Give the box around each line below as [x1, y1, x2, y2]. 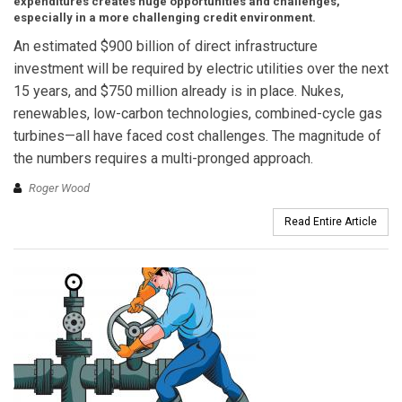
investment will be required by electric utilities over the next [13, 59, 389, 77]
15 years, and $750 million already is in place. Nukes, [13, 82, 344, 100]
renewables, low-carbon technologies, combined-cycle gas [13, 104, 382, 122]
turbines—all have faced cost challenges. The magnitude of [13, 127, 381, 144]
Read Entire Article [284, 215, 377, 229]
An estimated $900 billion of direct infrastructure [13, 37, 318, 55]
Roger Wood [29, 181, 90, 196]
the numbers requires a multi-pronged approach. [13, 149, 313, 167]
